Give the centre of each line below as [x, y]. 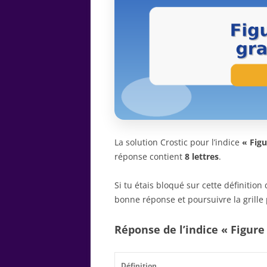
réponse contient [150, 156]
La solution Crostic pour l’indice [178, 142]
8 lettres [202, 156]
